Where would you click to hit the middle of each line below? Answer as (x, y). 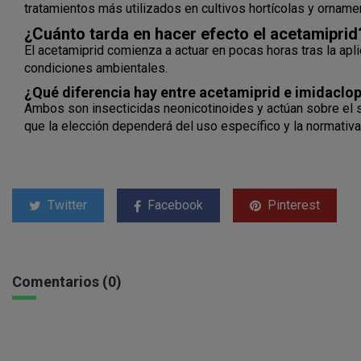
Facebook (174, 205)
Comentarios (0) (67, 281)
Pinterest (292, 205)
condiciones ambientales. (96, 68)
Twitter (66, 205)
